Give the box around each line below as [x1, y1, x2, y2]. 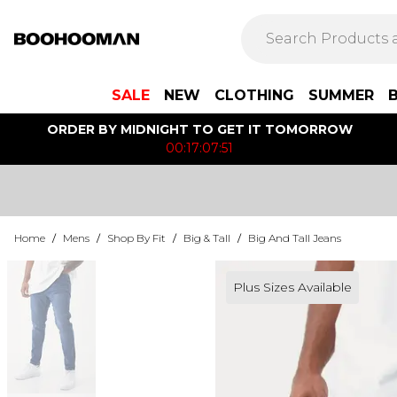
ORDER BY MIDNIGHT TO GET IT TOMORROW [46, 121, 353, 137]
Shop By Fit [107, 231, 166, 245]
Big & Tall [183, 231, 230, 245]
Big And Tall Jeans [248, 231, 341, 245]
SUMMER [308, 87, 374, 104]
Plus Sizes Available [232, 279, 352, 295]
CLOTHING [214, 87, 294, 104]
